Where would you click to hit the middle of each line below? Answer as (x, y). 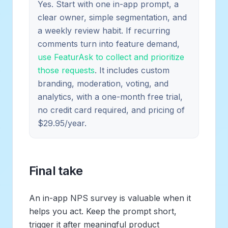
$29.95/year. (62, 123)
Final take (56, 170)
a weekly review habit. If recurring (104, 30)
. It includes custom (132, 70)
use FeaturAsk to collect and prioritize (111, 57)
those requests (66, 70)
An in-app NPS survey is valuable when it (110, 198)
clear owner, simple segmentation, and (112, 17)
